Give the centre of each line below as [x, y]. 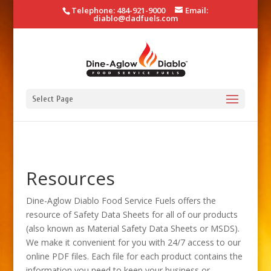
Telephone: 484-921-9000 [119, 10]
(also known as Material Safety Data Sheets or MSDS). [132, 228]
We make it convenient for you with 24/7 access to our [133, 242]
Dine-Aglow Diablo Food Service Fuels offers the [121, 200]
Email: [197, 10]
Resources [70, 178]
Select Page [52, 99]
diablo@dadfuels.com [135, 18]
